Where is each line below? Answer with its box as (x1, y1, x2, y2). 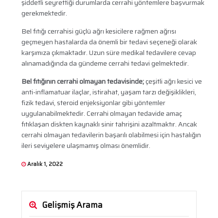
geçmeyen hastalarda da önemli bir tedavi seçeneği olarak (21, 36, 197, 48)
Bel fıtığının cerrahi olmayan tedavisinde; (21, 76, 144, 87)
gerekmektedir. (21, 8, 67, 19)
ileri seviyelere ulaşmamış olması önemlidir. (21, 140, 150, 151)
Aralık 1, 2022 (25, 160, 63, 169)
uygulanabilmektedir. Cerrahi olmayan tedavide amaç (21, 108, 182, 119)
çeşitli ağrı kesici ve (144, 76, 202, 87)
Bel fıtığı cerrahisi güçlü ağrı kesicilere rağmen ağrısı (21, 26, 176, 37)
